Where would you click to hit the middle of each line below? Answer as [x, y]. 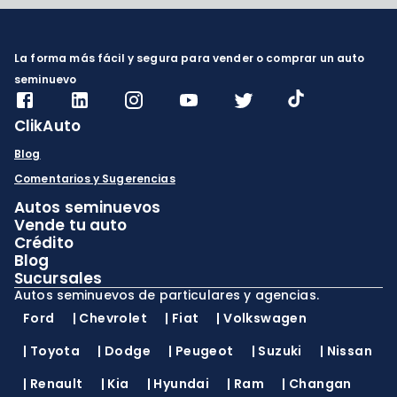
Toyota [55, 351]
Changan [320, 384]
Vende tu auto [71, 225]
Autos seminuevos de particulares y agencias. [167, 295]
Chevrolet [113, 318]
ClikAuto [47, 126]
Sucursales [58, 278]
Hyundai [182, 384]
